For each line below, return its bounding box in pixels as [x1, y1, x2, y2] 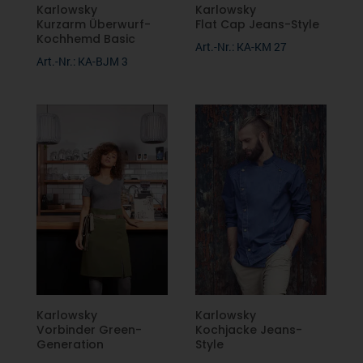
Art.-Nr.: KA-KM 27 [195, 39, 288, 55]
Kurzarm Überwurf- [36, 16, 151, 33]
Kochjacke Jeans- [195, 322, 303, 339]
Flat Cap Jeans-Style [195, 16, 320, 33]
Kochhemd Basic [36, 31, 135, 48]
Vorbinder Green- [36, 322, 142, 339]
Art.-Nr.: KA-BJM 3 [36, 53, 128, 70]
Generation [36, 336, 104, 353]
